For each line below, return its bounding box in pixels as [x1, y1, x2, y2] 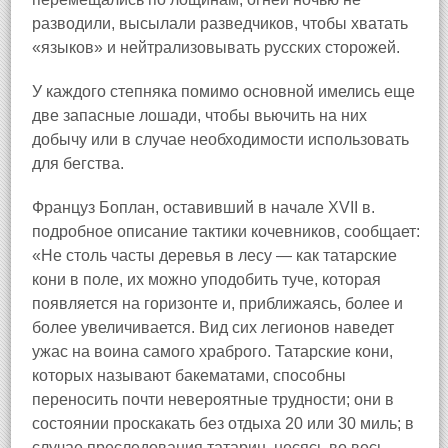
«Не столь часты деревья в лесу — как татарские [32, 247, 397, 264]
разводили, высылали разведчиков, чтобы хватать [32, 15, 408, 32]
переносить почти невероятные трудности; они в [32, 391, 394, 408]
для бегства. [32, 155, 124, 172]
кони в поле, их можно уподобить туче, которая [32, 271, 381, 288]
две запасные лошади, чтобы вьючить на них [32, 107, 367, 124]
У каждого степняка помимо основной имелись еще [32, 83, 415, 100]
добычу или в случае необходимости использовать [32, 131, 409, 148]
